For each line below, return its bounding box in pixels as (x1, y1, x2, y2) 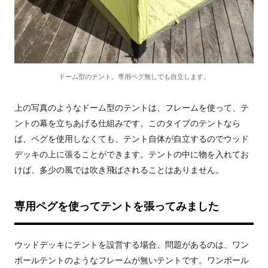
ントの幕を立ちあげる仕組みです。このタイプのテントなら (14, 118, 240, 128)
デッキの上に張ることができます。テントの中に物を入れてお (14, 150, 249, 159)
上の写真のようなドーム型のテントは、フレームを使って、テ (14, 103, 249, 112)
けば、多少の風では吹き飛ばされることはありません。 (14, 165, 224, 175)
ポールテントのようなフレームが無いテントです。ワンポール (14, 255, 249, 265)
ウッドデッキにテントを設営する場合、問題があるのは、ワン (14, 240, 249, 249)
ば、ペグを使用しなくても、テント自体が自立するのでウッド (14, 134, 249, 144)
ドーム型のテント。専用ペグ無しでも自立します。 (58, 73, 210, 80)
